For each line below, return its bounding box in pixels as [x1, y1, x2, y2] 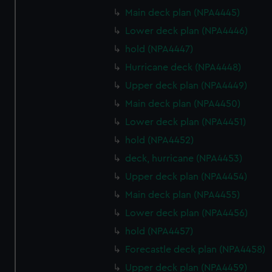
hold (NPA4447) [125, 44, 194, 54]
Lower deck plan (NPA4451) [125, 117, 246, 127]
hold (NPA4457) [125, 226, 194, 236]
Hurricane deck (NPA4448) [125, 63, 242, 72]
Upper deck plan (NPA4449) [125, 81, 248, 90]
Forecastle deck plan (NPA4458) [125, 245, 266, 254]
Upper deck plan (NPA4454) [125, 172, 248, 182]
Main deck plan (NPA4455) [125, 190, 240, 200]
